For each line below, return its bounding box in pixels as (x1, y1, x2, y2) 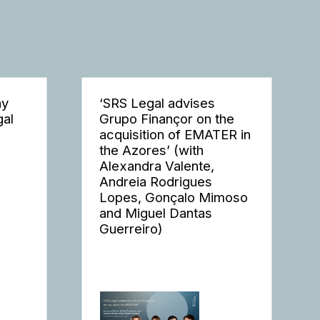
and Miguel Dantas (99, 205, 213, 221)
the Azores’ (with (99, 142, 204, 159)
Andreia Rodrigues (99, 174, 213, 190)
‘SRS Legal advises (99, 95, 216, 111)
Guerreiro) (99, 221, 164, 237)
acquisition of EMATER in (99, 126, 251, 143)
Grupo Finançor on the (99, 111, 235, 127)
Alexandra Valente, (99, 158, 215, 174)
